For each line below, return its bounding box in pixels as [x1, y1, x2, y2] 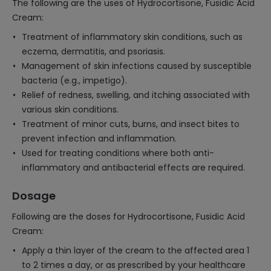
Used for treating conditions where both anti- [22, 147, 214, 159]
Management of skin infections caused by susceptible [22, 60, 252, 72]
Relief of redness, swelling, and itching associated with [22, 89, 250, 101]
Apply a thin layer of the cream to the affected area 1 [22, 244, 249, 256]
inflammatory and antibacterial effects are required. [22, 162, 245, 174]
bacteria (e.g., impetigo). [22, 74, 127, 87]
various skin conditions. [22, 103, 119, 116]
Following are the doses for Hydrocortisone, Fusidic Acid [12, 211, 245, 223]
